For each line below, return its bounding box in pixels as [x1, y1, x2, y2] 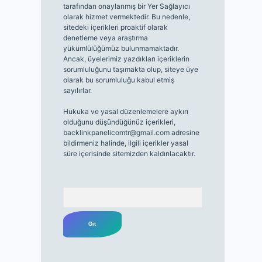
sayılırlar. [63, 86, 92, 95]
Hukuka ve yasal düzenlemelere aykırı [63, 107, 188, 116]
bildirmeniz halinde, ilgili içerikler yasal [63, 139, 188, 147]
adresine [169, 128, 199, 137]
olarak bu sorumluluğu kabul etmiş [63, 75, 174, 84]
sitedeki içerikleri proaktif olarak [63, 23, 168, 32]
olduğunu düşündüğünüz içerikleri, [63, 118, 175, 126]
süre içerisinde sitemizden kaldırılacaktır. [63, 149, 195, 158]
